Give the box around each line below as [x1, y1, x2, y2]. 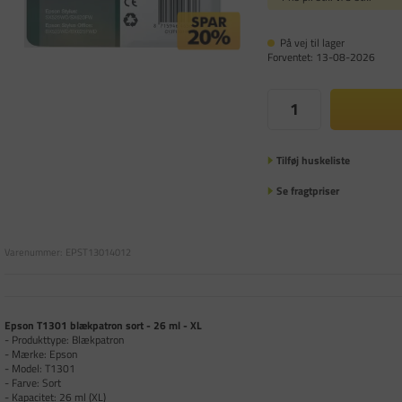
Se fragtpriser [275, 181, 339, 199]
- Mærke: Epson [4, 345, 83, 363]
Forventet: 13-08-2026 [267, 48, 375, 66]
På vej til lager [279, 33, 345, 51]
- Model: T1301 [4, 359, 81, 377]
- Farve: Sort [4, 373, 66, 391]
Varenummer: [4, 244, 62, 259]
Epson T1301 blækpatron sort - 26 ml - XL [4, 316, 202, 334]
